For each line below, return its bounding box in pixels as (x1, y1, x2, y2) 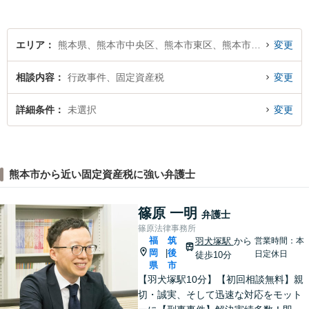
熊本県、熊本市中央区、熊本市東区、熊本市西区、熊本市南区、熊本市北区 (251, 39, 261, 50)
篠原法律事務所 (138, 223, 196, 233)
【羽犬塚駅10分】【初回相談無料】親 (138, 273, 303, 285)
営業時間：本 (254, 235, 304, 246)
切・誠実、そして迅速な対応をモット (138, 288, 302, 300)
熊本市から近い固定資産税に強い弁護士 (8, 168, 195, 180)
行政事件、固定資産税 (68, 72, 164, 83)
